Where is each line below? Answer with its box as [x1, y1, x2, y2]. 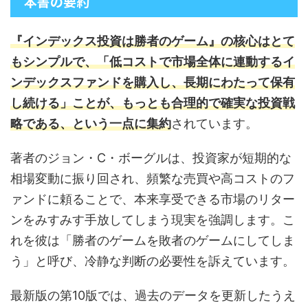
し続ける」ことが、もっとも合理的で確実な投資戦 [10, 96, 295, 111]
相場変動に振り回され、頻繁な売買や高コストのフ [10, 171, 295, 186]
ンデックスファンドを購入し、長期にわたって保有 [10, 75, 295, 90]
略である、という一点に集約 [10, 116, 171, 131]
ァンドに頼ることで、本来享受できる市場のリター [10, 192, 295, 207]
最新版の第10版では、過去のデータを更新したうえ [10, 288, 296, 303]
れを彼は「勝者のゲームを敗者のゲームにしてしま [10, 233, 295, 248]
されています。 [171, 116, 258, 131]
